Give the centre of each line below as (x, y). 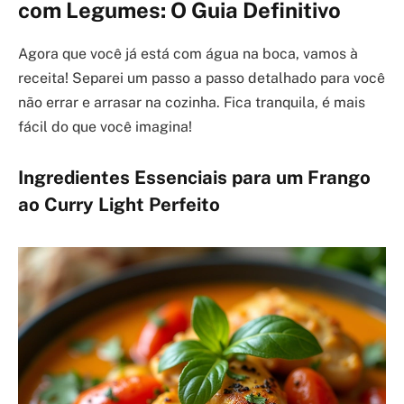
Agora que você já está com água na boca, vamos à (188, 54)
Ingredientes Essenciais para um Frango (194, 178)
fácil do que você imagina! (105, 127)
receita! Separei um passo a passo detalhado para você (202, 78)
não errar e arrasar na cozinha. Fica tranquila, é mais (192, 103)
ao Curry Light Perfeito (119, 205)
